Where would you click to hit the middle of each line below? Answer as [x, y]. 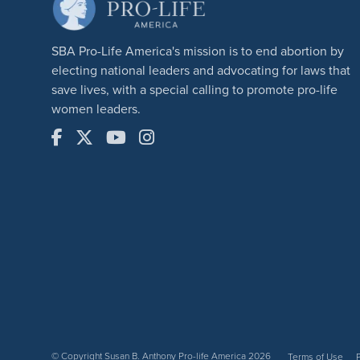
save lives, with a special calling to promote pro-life [194, 89]
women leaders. [96, 108]
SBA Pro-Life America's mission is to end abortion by [198, 50]
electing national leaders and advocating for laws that [201, 70]
